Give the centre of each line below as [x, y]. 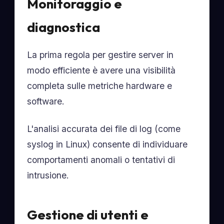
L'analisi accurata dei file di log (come [104, 129]
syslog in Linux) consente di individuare [107, 144]
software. [46, 101]
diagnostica [64, 27]
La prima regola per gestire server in [100, 55]
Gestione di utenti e [88, 215]
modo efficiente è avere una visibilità [101, 70]
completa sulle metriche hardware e [100, 86]
